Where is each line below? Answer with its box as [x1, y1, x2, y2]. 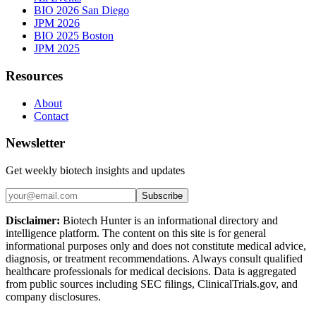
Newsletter [6, 135, 65, 151]
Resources [6, 68, 63, 83]
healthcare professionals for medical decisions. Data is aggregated [6, 265, 296, 277]
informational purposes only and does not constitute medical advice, [6, 240, 306, 252]
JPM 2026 [34, 17, 80, 30]
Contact [34, 109, 68, 122]
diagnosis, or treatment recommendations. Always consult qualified [6, 253, 303, 265]
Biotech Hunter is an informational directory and [60, 214, 278, 226]
